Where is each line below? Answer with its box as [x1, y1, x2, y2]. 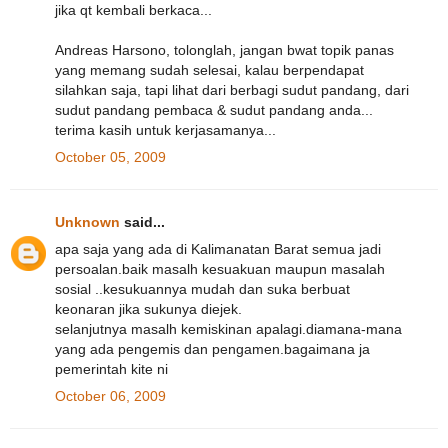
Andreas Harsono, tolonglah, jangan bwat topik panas [55, 42, 394, 59]
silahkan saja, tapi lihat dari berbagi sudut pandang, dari [55, 82, 409, 99]
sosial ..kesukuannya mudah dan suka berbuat [55, 280, 350, 297]
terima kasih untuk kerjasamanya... [55, 122, 276, 139]
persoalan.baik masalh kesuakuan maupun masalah [55, 260, 385, 277]
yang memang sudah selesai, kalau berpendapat [55, 62, 364, 79]
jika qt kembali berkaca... [55, 2, 212, 19]
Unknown [55, 213, 120, 230]
